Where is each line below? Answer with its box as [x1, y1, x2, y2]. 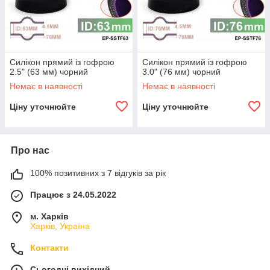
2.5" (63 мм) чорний [10, 67, 88, 77]
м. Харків [30, 212, 69, 221]
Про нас [11, 145, 49, 155]
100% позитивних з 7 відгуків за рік [30, 168, 166, 178]
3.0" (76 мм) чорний [142, 67, 221, 77]
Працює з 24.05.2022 [30, 190, 116, 199]
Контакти [30, 243, 69, 253]
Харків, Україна [30, 221, 90, 231]
